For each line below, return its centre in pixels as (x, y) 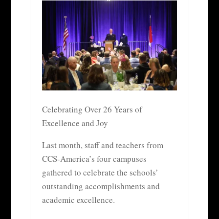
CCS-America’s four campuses (94, 158)
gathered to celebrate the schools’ (100, 172)
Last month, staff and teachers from (102, 145)
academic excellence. (78, 199)
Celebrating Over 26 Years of (92, 109)
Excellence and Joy (75, 123)
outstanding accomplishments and (101, 186)
